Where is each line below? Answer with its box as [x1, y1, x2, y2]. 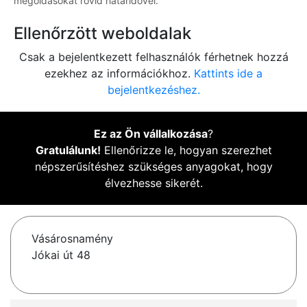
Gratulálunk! [35, 143, 101, 158]
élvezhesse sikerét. [104, 176, 203, 191]
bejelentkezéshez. [107, 83, 200, 97]
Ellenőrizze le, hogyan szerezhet [100, 143, 272, 158]
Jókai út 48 [32, 248, 90, 262]
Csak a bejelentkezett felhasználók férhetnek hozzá [19, 50, 288, 64]
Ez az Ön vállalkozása [94, 127, 208, 141]
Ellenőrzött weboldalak [14, 23, 191, 44]
